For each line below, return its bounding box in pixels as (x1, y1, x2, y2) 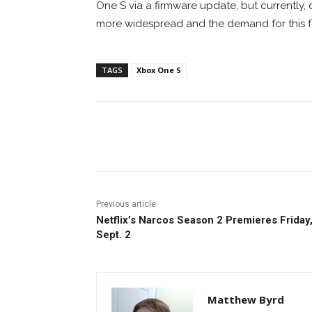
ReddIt (222, 130, 250, 141)
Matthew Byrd (208, 292, 284, 306)
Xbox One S (136, 64, 181, 75)
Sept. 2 (96, 228, 131, 241)
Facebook (129, 130, 167, 141)
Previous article (96, 198, 156, 209)
